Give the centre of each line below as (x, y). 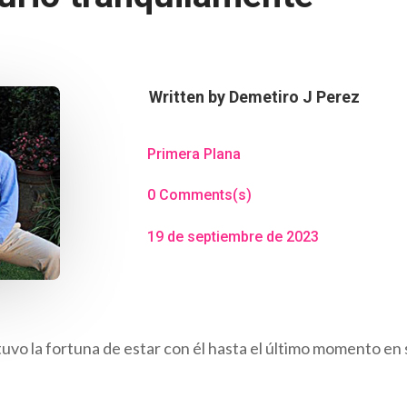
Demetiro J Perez (294, 96)
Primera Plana (194, 154)
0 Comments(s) (199, 195)
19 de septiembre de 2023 (233, 236)
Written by (189, 96)
